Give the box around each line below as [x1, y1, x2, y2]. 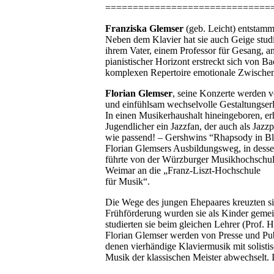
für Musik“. [105, 176, 150, 187]
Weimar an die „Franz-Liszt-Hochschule [105, 165, 261, 176]
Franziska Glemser [105, 23, 186, 34]
